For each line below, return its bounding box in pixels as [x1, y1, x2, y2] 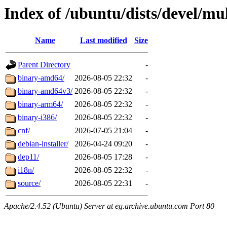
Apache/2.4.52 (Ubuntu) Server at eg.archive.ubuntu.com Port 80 [4, 202, 214, 211]
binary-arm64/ [18, 100, 63, 109]
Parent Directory [18, 60, 70, 69]
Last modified [80, 36, 127, 45]
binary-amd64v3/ [18, 87, 72, 96]
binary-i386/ [18, 113, 57, 122]
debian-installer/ [18, 139, 68, 148]
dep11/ [18, 153, 39, 162]
